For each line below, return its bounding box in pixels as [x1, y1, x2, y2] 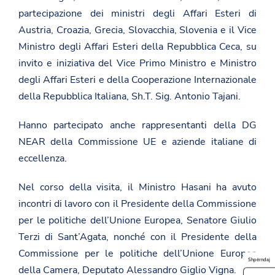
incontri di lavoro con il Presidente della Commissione [18, 196, 257, 211]
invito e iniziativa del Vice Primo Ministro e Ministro [18, 56, 257, 70]
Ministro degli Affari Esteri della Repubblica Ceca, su [18, 39, 257, 53]
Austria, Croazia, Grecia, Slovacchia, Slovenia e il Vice [18, 23, 257, 37]
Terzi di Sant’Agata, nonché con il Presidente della [18, 230, 257, 244]
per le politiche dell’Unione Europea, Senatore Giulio [18, 213, 257, 227]
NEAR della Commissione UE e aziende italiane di [18, 134, 257, 149]
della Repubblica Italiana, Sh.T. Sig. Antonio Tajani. [18, 89, 241, 103]
